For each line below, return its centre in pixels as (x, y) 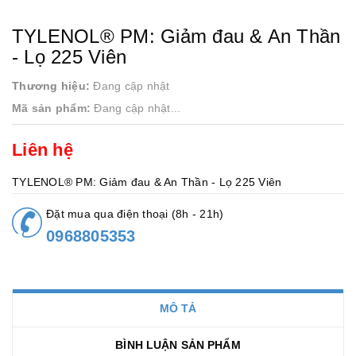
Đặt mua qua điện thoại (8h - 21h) (135, 214)
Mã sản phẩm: (51, 108)
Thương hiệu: (51, 86)
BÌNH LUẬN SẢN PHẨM (178, 345)
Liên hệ (43, 150)
